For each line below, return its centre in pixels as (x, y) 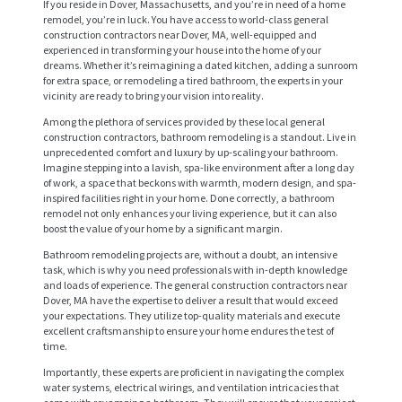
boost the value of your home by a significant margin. (163, 228)
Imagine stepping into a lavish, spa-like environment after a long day (199, 167)
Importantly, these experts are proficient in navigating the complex (193, 371)
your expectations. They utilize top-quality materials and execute (192, 315)
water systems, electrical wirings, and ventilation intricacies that (191, 387)
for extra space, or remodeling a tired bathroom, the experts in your (193, 80)
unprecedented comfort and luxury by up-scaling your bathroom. (191, 152)
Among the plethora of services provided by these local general (184, 121)
